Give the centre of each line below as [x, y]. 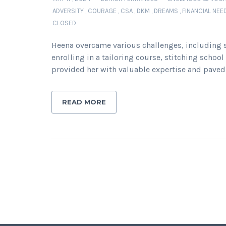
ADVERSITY [68, 11]
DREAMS [166, 11]
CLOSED [64, 23]
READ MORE [84, 102]
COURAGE [102, 11]
